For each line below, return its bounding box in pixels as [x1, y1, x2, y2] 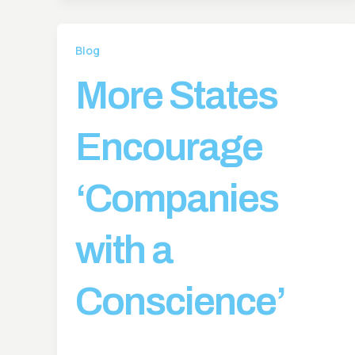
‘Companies [74, 177, 278, 221]
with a [74, 228, 173, 273]
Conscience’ [74, 280, 285, 324]
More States [74, 74, 277, 118]
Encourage [74, 125, 262, 170]
